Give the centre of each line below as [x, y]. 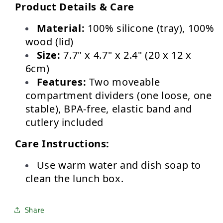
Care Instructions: [62, 144]
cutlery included [64, 122]
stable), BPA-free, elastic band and [109, 109]
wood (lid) [50, 42]
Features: [61, 82]
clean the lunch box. [74, 178]
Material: [61, 28]
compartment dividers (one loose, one [118, 95]
